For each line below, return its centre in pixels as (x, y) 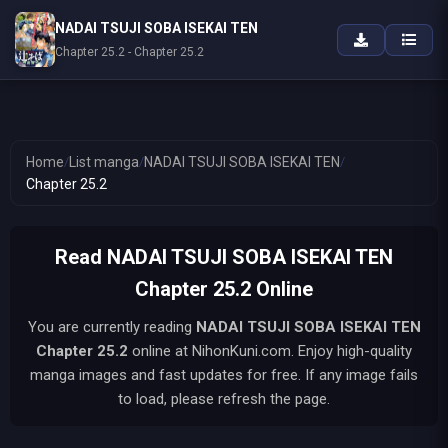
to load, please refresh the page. (224, 399)
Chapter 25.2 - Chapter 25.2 (129, 52)
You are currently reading (111, 327)
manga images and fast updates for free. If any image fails (224, 375)
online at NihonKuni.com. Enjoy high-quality (270, 351)
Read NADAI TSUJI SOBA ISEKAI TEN (224, 257)
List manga (104, 162)
